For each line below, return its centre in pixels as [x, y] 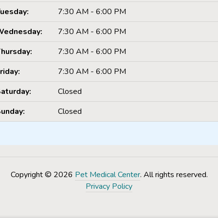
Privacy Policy [109, 186]
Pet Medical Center [107, 175]
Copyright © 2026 [43, 175]
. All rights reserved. [174, 175]
